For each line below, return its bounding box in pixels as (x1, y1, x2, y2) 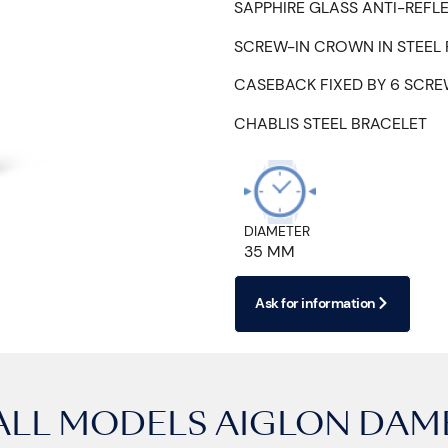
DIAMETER (244, 221, 310, 240)
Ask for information (255, 293, 376, 312)
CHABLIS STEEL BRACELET (234, 112, 427, 134)
